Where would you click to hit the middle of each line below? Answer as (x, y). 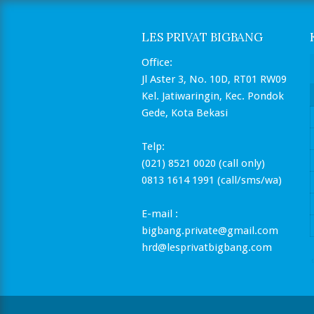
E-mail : (160, 214)
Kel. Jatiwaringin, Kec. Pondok (213, 96)
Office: (157, 62)
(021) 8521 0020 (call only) (203, 163)
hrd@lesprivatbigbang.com (207, 247)
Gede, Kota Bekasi (185, 113)
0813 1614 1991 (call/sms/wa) (212, 180)
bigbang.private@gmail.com (210, 231)
